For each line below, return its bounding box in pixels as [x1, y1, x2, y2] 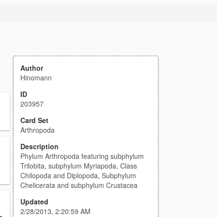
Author [20, 63, 43, 73]
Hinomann [20, 73, 52, 82]
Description [20, 141, 59, 151]
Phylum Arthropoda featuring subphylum [20, 151, 144, 161]
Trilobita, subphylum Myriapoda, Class [20, 161, 137, 170]
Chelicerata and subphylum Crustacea [20, 180, 138, 190]
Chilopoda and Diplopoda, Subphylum [20, 170, 136, 180]
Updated [20, 197, 48, 206]
